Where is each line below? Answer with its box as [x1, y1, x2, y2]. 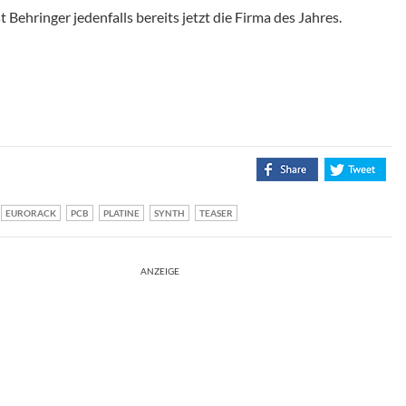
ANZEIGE [140, 266, 179, 277]
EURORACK [5, 208, 56, 219]
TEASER [199, 208, 233, 219]
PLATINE [103, 208, 140, 219]
